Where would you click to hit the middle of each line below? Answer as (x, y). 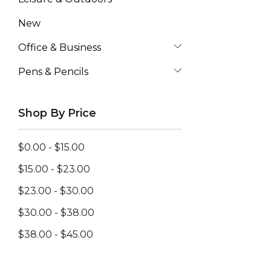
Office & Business (60, 47)
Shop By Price (57, 113)
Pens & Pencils (53, 72)
